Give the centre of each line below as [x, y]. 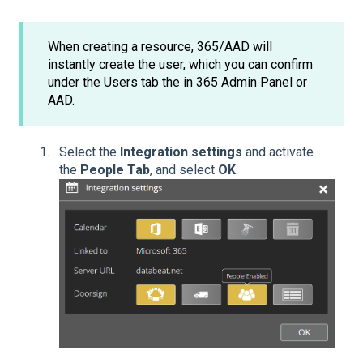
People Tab [115, 170]
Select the [90, 152]
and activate [278, 152]
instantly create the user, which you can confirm [180, 64]
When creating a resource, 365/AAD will [160, 46]
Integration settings [181, 152]
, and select [184, 170]
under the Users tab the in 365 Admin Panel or [177, 82]
